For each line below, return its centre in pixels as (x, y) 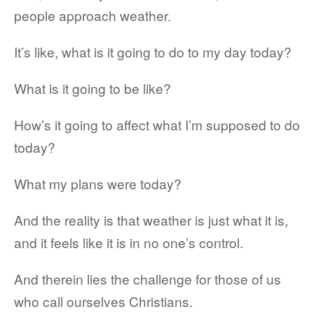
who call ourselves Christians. (103, 301)
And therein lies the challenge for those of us (148, 279)
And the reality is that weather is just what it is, (151, 220)
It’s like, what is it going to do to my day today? (153, 52)
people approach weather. (93, 15)
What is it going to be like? (93, 88)
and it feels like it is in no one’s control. (129, 242)
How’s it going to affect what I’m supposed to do (157, 124)
